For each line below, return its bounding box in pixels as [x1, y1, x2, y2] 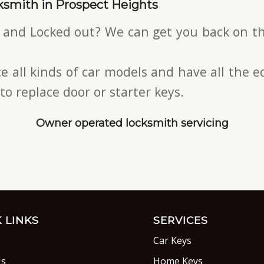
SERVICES [153, 213, 209, 226]
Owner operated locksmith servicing [35, 116, 229, 130]
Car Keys [153, 233, 192, 247]
